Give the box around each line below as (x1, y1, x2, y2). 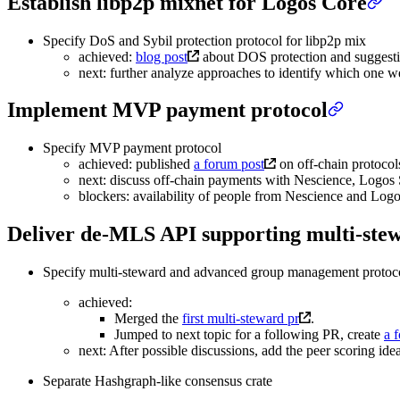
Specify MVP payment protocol (43, 140, 221, 156)
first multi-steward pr (182, 311, 299, 327)
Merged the (114, 311, 182, 327)
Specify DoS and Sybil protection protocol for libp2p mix (43, 32, 366, 48)
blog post (136, 48, 187, 64)
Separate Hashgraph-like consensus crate (43, 373, 272, 389)
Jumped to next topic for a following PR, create (114, 327, 384, 343)
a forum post (194, 156, 264, 172)
